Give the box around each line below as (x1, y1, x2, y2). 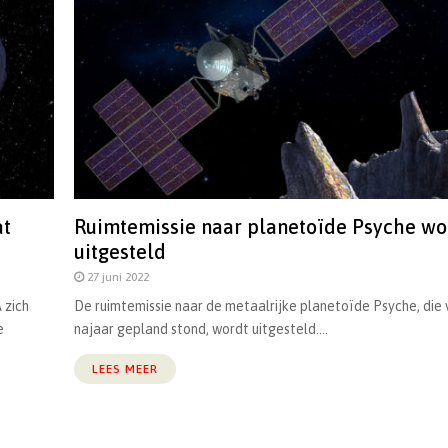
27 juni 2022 (87, 269, 149, 284)
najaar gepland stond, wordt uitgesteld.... (74, 320, 328, 337)
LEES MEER (92, 361, 158, 376)
